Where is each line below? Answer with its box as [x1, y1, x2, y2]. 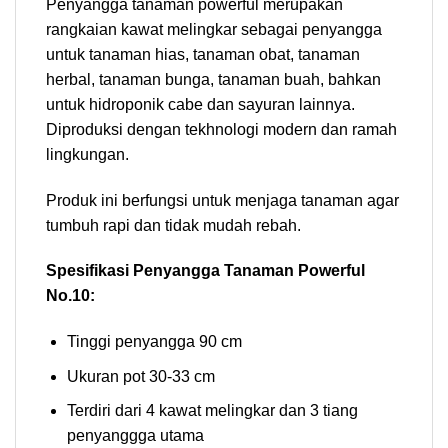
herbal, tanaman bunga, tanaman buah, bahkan [46, 70, 381, 88]
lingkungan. [46, 145, 129, 163]
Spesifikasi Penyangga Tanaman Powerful [46, 262, 365, 280]
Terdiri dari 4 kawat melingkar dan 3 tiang [66, 402, 358, 420]
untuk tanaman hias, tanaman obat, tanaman [46, 45, 360, 63]
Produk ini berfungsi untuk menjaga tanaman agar [46, 191, 399, 209]
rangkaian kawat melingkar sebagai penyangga [46, 20, 382, 38]
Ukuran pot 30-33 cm [66, 367, 215, 385]
